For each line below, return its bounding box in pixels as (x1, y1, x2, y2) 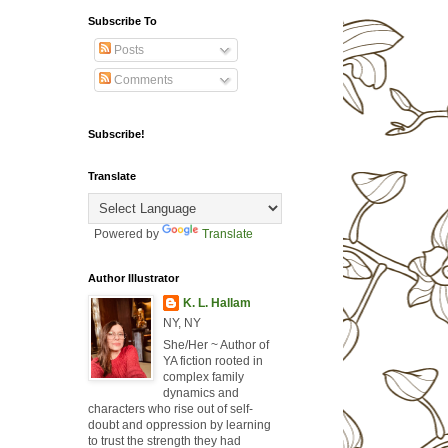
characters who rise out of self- (87, 402, 253, 417)
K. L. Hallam (182, 296, 251, 311)
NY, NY (162, 316, 201, 331)
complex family (162, 370, 244, 385)
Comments (110, 73, 173, 88)
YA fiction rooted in (162, 354, 263, 369)
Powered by (87, 227, 162, 242)
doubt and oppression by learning (87, 418, 271, 433)
